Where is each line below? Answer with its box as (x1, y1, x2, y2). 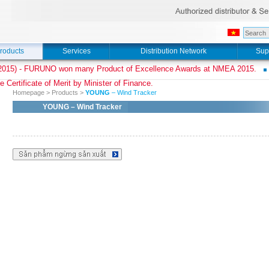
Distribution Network (140, 47, 207, 55)
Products (52, 89, 78, 96)
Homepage (13, 89, 44, 96)
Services (62, 47, 91, 55)
